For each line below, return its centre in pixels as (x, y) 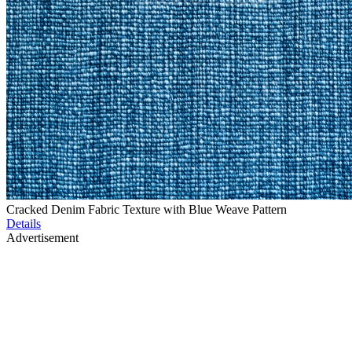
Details (24, 224)
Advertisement (42, 238)
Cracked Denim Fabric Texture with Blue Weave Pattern (147, 210)
